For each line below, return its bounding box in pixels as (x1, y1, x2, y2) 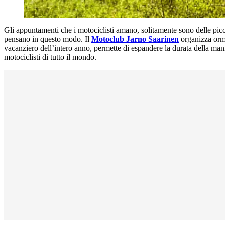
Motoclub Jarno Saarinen (91, 34, 179, 43)
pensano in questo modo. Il (4, 34, 91, 43)
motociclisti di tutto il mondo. (4, 52, 96, 61)
